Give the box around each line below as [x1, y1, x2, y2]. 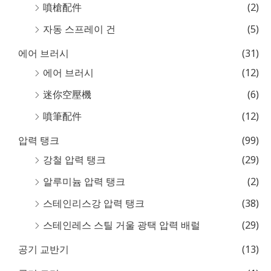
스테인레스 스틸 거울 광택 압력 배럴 [43, 218, 200, 232]
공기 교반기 [18, 243, 69, 256]
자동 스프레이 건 [43, 22, 116, 36]
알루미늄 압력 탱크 [43, 175, 125, 189]
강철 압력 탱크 [43, 153, 106, 167]
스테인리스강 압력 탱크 [43, 197, 145, 211]
